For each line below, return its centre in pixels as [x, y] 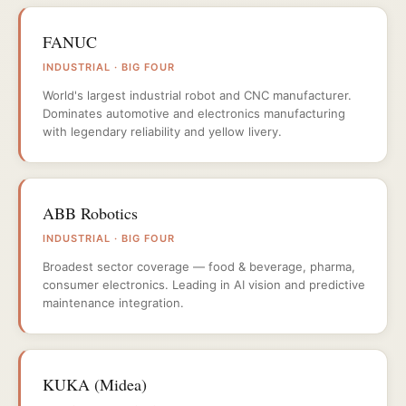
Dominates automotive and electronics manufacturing [194, 113]
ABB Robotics [90, 213]
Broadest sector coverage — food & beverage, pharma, [199, 266]
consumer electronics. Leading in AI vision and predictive [204, 285]
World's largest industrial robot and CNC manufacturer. [197, 95]
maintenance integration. [113, 303]
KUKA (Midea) [95, 384]
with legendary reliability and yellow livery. [162, 131]
